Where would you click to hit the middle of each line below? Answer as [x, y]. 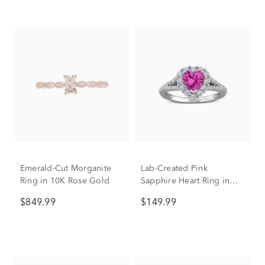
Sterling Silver [169, 193]
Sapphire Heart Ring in [185, 181]
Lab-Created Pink [174, 169]
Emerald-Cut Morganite [66, 169]
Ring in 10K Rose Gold [65, 181]
